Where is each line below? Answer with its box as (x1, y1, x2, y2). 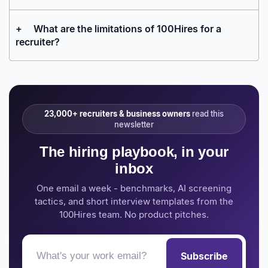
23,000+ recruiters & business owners (44, 108, 190, 118)
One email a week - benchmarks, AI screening (36, 182, 232, 194)
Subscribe (181, 249, 228, 262)
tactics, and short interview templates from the (35, 195, 233, 207)
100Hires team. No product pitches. (59, 208, 209, 220)
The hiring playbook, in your (39, 143, 229, 160)
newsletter (114, 119, 154, 129)
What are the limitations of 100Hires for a (33, 22, 221, 35)
